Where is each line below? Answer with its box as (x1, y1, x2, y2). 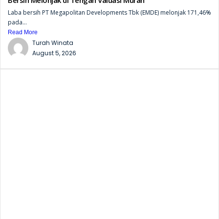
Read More (8, 28, 38, 36)
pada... (8, 18, 27, 26)
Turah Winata (32, 38, 73, 47)
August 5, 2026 (32, 48, 76, 57)
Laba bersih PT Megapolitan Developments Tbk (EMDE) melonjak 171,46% (8, 8, 211, 17)
